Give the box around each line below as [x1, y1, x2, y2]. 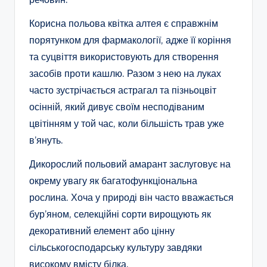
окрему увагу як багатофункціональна [29, 175, 197, 187]
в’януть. [29, 134, 63, 147]
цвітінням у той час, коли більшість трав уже [29, 117, 224, 130]
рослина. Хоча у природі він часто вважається [29, 191, 234, 204]
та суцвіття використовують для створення [29, 51, 219, 63]
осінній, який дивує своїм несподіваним [29, 101, 204, 113]
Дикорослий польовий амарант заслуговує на [29, 158, 231, 170]
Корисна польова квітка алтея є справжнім [29, 17, 218, 30]
